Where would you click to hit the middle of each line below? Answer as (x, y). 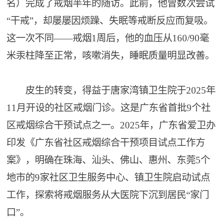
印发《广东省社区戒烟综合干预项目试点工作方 (106, 143)
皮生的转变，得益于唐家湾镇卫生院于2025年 (111, 90)
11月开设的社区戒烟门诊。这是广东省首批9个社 (109, 108)
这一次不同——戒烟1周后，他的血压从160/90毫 (108, 38)
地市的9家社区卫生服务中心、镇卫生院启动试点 (109, 177)
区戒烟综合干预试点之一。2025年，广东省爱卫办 (111, 125)
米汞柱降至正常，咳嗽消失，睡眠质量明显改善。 (111, 56)
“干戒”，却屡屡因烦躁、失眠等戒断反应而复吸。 (110, 21)
